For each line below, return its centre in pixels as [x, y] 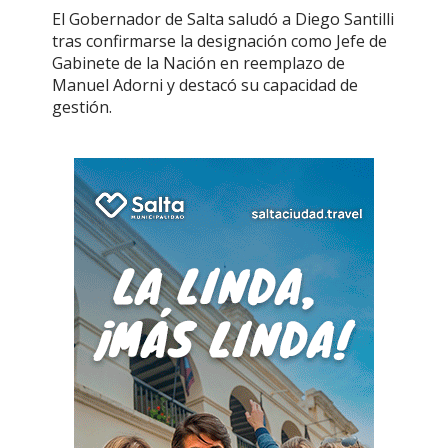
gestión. [82, 106]
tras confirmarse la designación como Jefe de [219, 40]
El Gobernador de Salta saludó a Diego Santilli [223, 18]
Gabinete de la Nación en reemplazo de [198, 62]
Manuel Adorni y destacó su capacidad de [205, 84]
